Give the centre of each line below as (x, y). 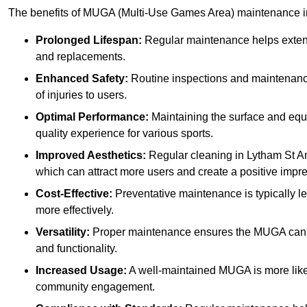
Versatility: (63, 232)
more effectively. (75, 210)
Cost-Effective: (74, 194)
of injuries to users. (81, 95)
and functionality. (76, 249)
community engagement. (95, 287)
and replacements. (81, 57)
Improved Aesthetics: (91, 156)
